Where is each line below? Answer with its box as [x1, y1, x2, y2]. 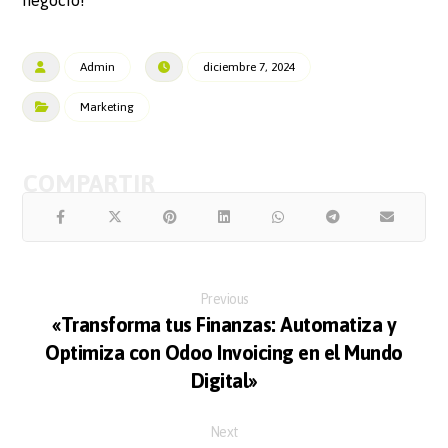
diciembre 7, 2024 [203, 60, 296, 75]
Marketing [80, 100, 135, 115]
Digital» [190, 369, 258, 393]
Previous [199, 291, 249, 308]
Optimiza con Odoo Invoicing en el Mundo [45, 341, 403, 365]
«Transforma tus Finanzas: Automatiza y [52, 313, 396, 337]
